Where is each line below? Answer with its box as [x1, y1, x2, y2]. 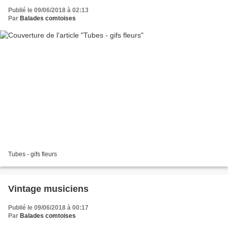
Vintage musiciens [8, 184, 89, 194]
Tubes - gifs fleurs [8, 151, 57, 158]
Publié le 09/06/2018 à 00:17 [8, 204, 89, 212]
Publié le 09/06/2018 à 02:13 [8, 6, 89, 14]
